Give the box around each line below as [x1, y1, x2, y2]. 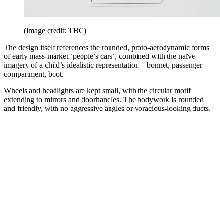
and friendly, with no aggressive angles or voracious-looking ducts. [4, 104, 213, 113]
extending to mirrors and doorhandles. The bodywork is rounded [4, 95, 204, 104]
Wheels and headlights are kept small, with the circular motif [4, 86, 191, 95]
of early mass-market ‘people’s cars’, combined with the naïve [4, 52, 195, 61]
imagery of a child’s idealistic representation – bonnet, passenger [4, 61, 202, 70]
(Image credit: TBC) [24, 27, 86, 35]
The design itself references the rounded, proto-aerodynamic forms [4, 43, 209, 52]
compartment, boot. [4, 70, 64, 79]
